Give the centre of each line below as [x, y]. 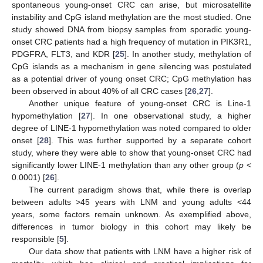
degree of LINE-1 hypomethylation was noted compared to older [131, 128]
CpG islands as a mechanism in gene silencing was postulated [131, 67]
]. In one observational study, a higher [171, 116]
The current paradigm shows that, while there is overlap [140, 190]
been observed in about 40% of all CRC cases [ [100, 91]
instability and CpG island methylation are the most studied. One [131, 17]
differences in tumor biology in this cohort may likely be [131, 227]
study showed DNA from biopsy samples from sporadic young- [131, 30]
